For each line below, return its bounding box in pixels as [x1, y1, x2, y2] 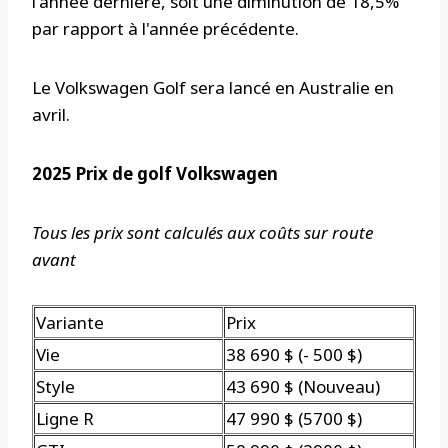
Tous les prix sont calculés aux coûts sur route [32, 220, 373, 244]
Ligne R [36, 406, 94, 430]
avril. [32, 102, 70, 126]
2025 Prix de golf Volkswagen [32, 161, 278, 185]
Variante [36, 310, 104, 334]
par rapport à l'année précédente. [32, 16, 299, 40]
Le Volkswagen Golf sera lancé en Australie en [32, 75, 394, 99]
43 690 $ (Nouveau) [226, 374, 380, 398]
